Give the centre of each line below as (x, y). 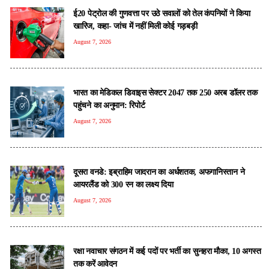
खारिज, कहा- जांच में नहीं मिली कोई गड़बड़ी (135, 26)
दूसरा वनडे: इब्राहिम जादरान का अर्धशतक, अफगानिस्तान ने (159, 171)
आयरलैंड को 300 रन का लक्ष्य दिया (123, 184)
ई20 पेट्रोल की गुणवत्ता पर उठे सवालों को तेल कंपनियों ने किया (162, 13)
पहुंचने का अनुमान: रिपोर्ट (109, 105)
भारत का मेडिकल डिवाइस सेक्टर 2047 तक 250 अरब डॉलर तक (165, 92)
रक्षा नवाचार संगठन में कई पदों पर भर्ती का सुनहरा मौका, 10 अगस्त (167, 251)
